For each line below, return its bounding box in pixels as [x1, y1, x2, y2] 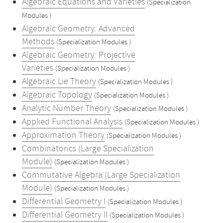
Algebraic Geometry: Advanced [22, 23, 135, 35]
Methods [22, 36, 54, 48]
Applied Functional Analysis [22, 116, 122, 128]
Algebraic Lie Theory [22, 76, 96, 88]
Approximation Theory [22, 129, 105, 141]
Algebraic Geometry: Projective [22, 49, 135, 61]
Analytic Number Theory [22, 103, 111, 114]
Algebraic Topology [22, 89, 92, 101]
